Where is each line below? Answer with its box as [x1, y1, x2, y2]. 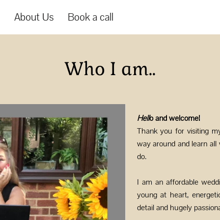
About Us [14, 11, 54, 24]
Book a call [68, 11, 113, 24]
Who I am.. [64, 58, 156, 81]
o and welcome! [149, 113, 202, 123]
